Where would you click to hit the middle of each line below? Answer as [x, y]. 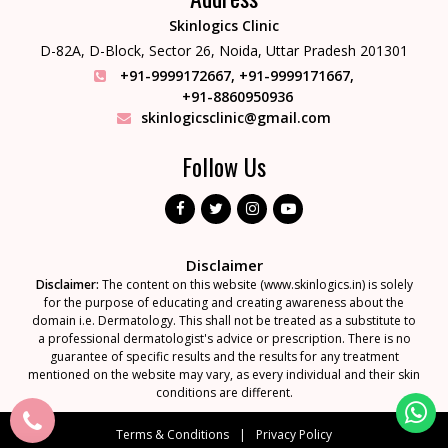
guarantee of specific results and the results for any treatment [224, 356]
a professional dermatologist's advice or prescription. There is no [224, 338]
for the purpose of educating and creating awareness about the [224, 302]
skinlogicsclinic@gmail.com [236, 117]
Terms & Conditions [172, 434]
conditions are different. [224, 392]
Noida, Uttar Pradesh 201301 [313, 50]
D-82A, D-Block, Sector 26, [129, 50]
